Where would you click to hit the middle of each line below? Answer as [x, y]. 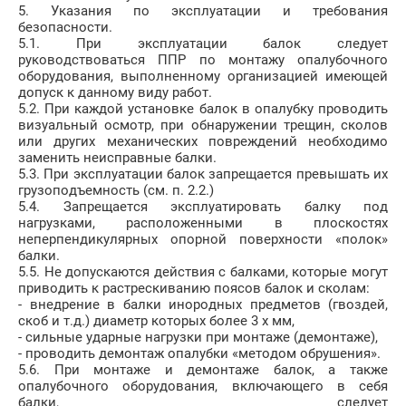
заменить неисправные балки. [117, 158]
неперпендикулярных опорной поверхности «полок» [203, 240]
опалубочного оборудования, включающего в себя [203, 387]
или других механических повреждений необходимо [203, 142]
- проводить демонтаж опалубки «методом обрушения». [199, 354]
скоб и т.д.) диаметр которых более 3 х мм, [156, 321]
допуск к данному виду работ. [115, 93]
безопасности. [65, 28]
